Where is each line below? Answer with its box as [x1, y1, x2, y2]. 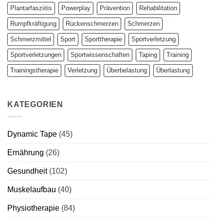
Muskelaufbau [7, 185, 56, 194]
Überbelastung [107, 67, 147, 74]
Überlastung [156, 67, 190, 74]
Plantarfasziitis [10, 4, 52, 12]
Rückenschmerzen [66, 20, 118, 28]
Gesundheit [7, 166, 47, 175]
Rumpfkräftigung [10, 20, 56, 28]
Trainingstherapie [10, 67, 58, 74]
